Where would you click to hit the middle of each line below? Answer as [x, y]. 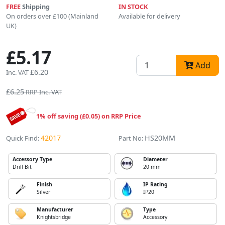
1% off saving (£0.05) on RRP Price [89, 116]
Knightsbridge [54, 217]
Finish [44, 185]
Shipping [35, 7]
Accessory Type [32, 159]
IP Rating [155, 185]
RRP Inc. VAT [44, 92]
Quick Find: [23, 138]
